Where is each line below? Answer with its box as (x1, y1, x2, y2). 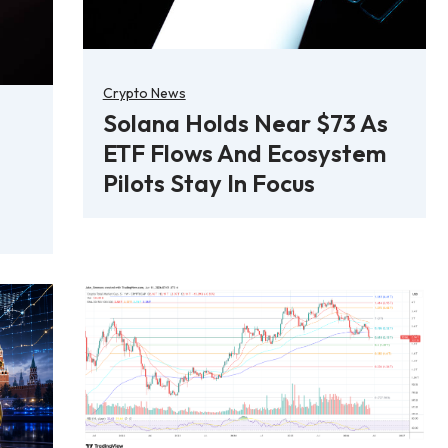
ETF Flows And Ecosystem (102, 137, 386, 168)
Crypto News (102, 83, 186, 102)
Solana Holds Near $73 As (102, 107, 388, 138)
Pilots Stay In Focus (102, 167, 315, 198)
